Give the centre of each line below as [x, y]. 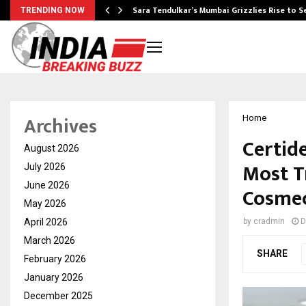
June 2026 [47, 185]
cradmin [269, 222]
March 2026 [50, 241]
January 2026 [54, 278]
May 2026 [45, 204]
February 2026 [55, 259]
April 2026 [46, 222]
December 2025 [58, 296]
